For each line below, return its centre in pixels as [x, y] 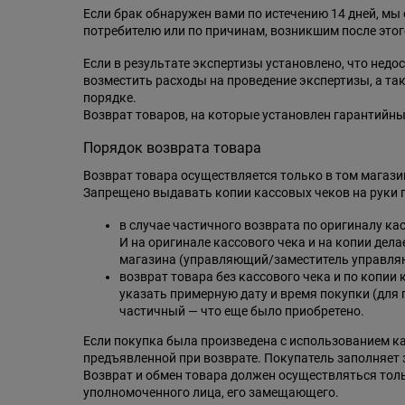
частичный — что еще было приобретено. [242, 311]
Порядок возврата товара [172, 148]
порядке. [110, 98]
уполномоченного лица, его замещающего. [211, 393]
